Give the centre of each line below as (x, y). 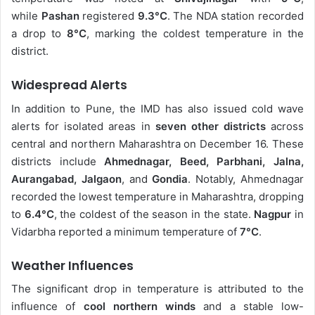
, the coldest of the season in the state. (154, 214)
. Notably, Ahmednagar (246, 179)
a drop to (39, 34)
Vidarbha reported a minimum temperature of (126, 231)
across (284, 126)
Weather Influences (72, 265)
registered (108, 16)
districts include (58, 161)
